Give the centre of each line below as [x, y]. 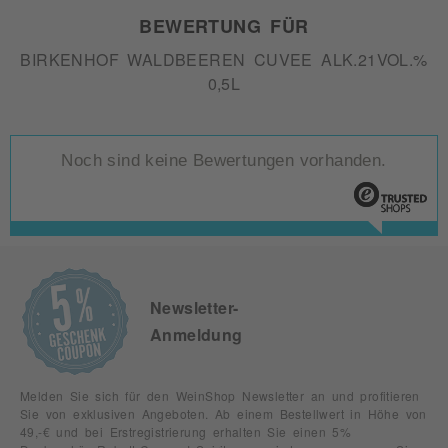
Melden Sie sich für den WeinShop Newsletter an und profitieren [220, 395]
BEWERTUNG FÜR [224, 25]
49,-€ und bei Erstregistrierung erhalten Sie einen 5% [186, 431]
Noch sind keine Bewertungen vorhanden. [224, 160]
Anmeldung [196, 334]
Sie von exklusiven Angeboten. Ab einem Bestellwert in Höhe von [223, 413]
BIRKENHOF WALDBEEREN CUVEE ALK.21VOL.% [224, 59]
